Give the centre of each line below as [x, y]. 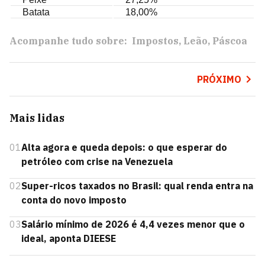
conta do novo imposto [74, 200]
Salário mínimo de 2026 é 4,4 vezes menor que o [133, 224]
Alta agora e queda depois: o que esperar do [124, 147]
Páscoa [230, 41]
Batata [36, 12]
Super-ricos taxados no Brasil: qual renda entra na [137, 186]
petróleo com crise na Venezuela [97, 161]
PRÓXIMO [219, 79]
